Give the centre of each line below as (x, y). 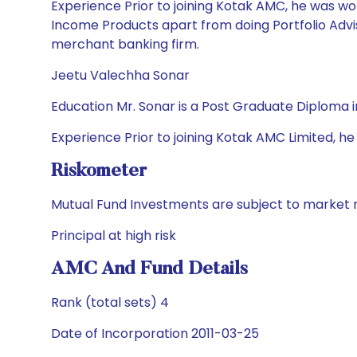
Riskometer (99, 171)
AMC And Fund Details (149, 269)
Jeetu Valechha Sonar (120, 75)
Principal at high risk (114, 235)
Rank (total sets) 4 (110, 302)
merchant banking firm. (125, 44)
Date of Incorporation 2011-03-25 (155, 333)
